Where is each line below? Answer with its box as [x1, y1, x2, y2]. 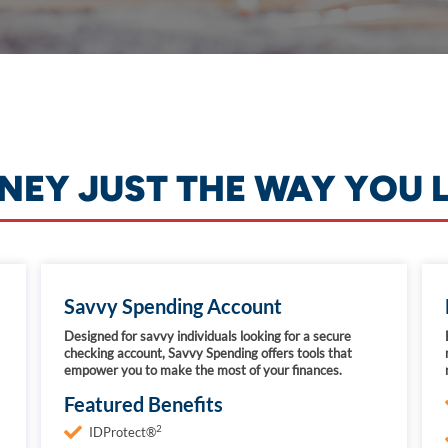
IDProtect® [88, 424, 156, 440]
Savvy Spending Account [63, 294, 282, 318]
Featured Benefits [63, 392, 223, 416]
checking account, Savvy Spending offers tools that [63, 345, 352, 361]
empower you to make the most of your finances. [63, 362, 342, 378]
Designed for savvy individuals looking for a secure [63, 328, 351, 344]
